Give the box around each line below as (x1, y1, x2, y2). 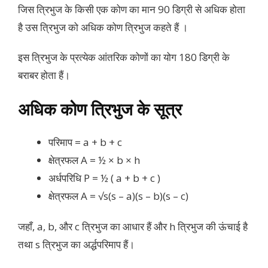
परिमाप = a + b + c (48, 135, 122, 150)
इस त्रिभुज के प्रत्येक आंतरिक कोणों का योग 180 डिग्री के (18, 50, 230, 65)
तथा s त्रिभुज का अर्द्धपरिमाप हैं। (18, 237, 135, 251)
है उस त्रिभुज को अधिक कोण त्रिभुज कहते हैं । (18, 20, 188, 34)
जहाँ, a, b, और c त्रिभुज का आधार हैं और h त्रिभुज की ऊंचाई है (18, 219, 248, 233)
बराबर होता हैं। (18, 68, 70, 83)
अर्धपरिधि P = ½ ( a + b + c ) (48, 171, 160, 185)
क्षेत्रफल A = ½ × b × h (48, 153, 140, 167)
